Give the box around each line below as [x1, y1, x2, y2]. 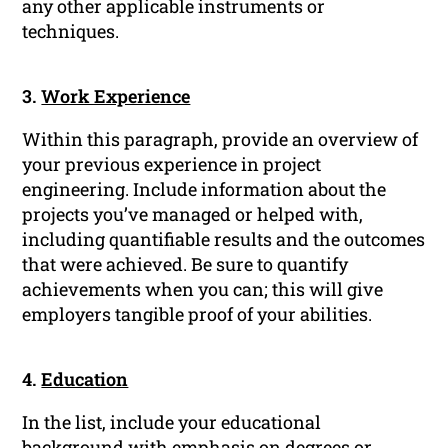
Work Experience [41, 84, 191, 109]
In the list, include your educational [22, 410, 322, 435]
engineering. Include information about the [22, 177, 387, 202]
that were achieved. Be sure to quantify [22, 252, 349, 277]
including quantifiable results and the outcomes [22, 227, 426, 252]
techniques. [22, 19, 120, 44]
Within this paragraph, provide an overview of [22, 127, 419, 152]
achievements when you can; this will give [22, 277, 384, 302]
